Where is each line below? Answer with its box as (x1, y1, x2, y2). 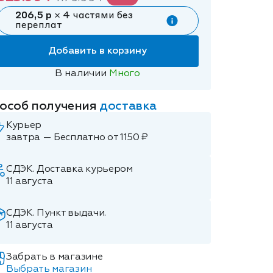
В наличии (55, 69, 110, 79)
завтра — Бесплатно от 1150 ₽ (6, 133, 149, 143)
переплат (15, 21, 62, 30)
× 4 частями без (52, 11, 133, 21)
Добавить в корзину (48, 46, 147, 56)
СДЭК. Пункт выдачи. (6, 208, 106, 218)
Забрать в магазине (6, 252, 103, 262)
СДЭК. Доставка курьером (6, 165, 133, 174)
